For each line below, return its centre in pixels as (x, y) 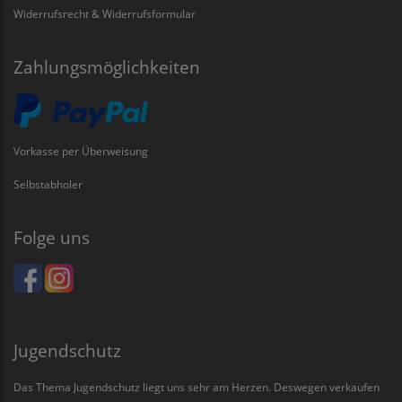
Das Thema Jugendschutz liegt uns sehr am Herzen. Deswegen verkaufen (197, 387)
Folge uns (52, 238)
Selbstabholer (48, 184)
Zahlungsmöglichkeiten (107, 67)
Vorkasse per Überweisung (81, 151)
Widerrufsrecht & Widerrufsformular (105, 14)
